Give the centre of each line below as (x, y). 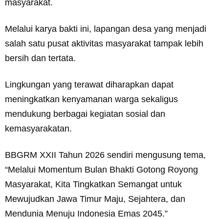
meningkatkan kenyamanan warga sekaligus (91, 99)
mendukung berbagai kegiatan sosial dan (85, 114)
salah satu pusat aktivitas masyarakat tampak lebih (104, 44)
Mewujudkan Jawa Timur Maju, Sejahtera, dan (95, 199)
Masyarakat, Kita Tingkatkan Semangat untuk (93, 185)
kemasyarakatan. (38, 129)
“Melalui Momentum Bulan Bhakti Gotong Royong (101, 170)
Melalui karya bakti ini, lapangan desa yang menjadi (106, 29)
